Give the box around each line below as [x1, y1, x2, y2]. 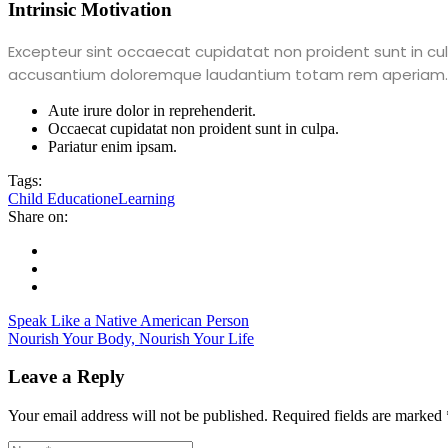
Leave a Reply [8, 366, 125, 388]
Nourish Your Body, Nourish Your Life [8, 329, 254, 347]
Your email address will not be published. [8, 407, 268, 424]
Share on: [8, 207, 68, 225]
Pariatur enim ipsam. [48, 137, 177, 155]
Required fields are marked [272, 407, 446, 424]
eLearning [111, 189, 175, 207]
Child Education [8, 189, 111, 207]
